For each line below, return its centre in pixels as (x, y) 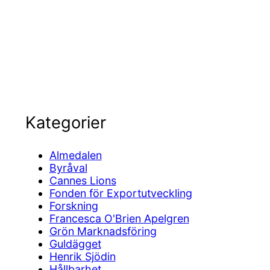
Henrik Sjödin (82, 257)
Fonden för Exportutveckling (121, 193)
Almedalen (75, 155)
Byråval (68, 168)
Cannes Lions (83, 181)
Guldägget (75, 244)
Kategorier (65, 123)
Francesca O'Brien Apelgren (119, 219)
